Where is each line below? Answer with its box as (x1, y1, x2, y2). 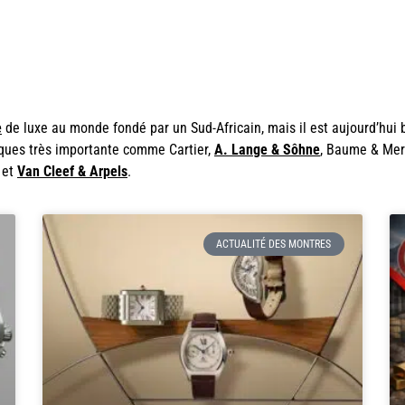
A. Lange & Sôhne (214, 141, 320, 159)
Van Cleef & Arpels (17, 163, 127, 181)
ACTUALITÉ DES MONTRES (216, 237, 332, 250)
